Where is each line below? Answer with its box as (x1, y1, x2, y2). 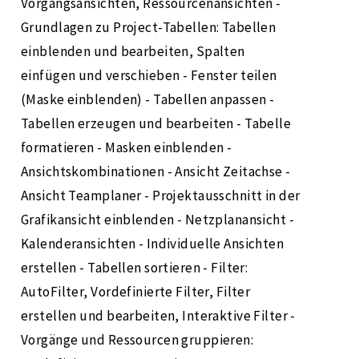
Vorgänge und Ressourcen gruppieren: (21, 331, 254, 349)
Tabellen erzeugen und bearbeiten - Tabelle (21, 115, 292, 133)
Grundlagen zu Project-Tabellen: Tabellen (21, 18, 276, 37)
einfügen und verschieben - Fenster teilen (21, 67, 277, 85)
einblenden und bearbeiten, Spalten (21, 42, 245, 61)
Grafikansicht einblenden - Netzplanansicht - (21, 211, 295, 229)
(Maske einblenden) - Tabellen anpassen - (21, 91, 275, 109)
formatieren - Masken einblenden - (21, 139, 232, 157)
